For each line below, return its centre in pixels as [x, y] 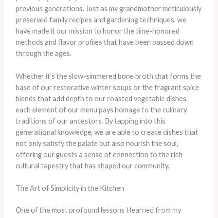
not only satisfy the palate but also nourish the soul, [97, 143]
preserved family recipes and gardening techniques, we [101, 20]
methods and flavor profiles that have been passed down [104, 42]
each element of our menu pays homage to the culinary [101, 109]
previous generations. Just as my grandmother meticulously [108, 9]
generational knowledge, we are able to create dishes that [107, 132]
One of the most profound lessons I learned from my [98, 210]
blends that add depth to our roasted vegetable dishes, [101, 98]
